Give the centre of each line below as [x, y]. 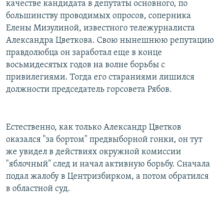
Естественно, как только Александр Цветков [94, 127]
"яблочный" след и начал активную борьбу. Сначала [108, 164]
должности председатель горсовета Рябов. [89, 89]
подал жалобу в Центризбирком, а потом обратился [107, 176]
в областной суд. [38, 189]
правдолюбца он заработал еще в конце [84, 53]
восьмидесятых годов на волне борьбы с [85, 65]
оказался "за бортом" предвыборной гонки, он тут [104, 139]
